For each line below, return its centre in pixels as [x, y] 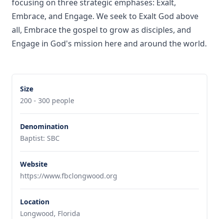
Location [35, 202]
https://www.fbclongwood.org [69, 176]
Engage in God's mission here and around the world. [109, 44]
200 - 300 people [47, 100]
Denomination [44, 126]
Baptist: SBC [40, 138]
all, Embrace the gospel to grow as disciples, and [101, 30]
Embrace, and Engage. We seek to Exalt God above [105, 16]
